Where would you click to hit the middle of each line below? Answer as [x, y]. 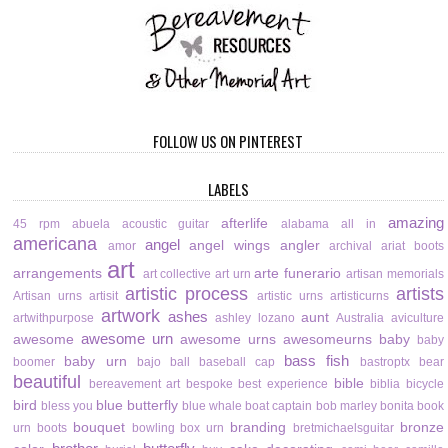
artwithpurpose [54, 318]
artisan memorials [394, 274]
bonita [396, 406]
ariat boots [412, 246]
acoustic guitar [165, 224]
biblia [385, 384]
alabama [305, 224]
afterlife [245, 224]
